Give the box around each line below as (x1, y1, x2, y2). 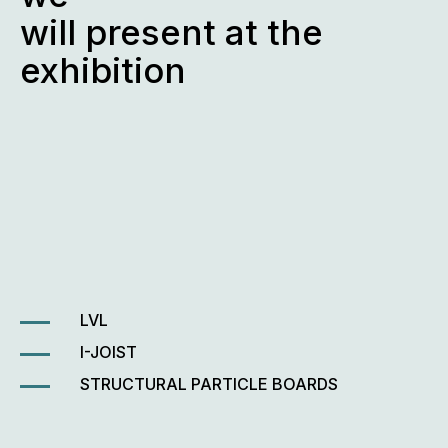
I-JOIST (80, 342, 137, 363)
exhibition (20, 49, 186, 92)
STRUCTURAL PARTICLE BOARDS (80, 374, 338, 395)
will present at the (20, 11, 323, 54)
